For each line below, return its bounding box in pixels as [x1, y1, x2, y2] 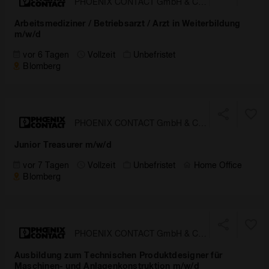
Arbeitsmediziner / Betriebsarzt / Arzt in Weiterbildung [14, 18, 241, 28]
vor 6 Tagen [23, 49, 70, 59]
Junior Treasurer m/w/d [14, 139, 112, 150]
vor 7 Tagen [23, 160, 70, 170]
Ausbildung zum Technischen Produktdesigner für [14, 250, 223, 260]
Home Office [193, 160, 243, 170]
